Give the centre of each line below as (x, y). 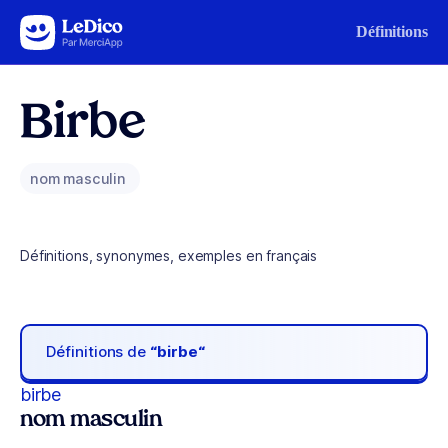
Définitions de (98, 352)
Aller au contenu (76, 27)
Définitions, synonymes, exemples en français (169, 255)
